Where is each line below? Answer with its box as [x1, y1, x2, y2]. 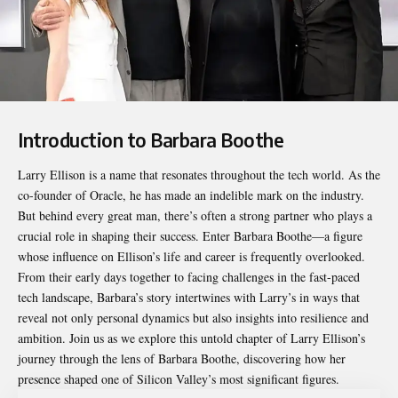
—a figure [312, 227, 362, 245]
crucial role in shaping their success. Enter [18, 227, 234, 245]
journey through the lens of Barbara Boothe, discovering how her [18, 350, 346, 368]
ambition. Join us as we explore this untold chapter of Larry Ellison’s [18, 330, 365, 347]
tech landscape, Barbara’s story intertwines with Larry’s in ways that [18, 289, 360, 306]
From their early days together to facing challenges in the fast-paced [18, 268, 360, 286]
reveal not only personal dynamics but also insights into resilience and [18, 309, 369, 327]
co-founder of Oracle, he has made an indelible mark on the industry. [18, 187, 364, 204]
